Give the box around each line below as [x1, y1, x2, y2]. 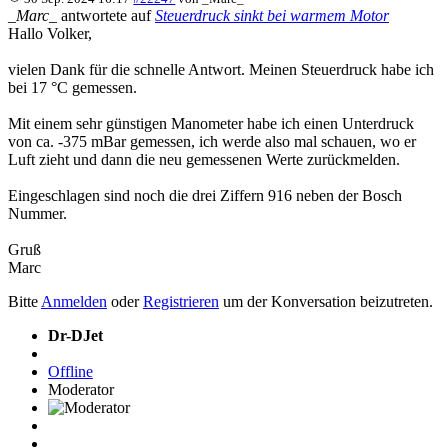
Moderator [48, 381, 114, 399]
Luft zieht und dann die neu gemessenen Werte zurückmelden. [8, 151, 400, 169]
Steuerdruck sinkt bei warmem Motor [155, 7, 389, 25]
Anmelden [41, 293, 107, 311]
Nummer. [8, 205, 67, 223]
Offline [48, 363, 93, 381]
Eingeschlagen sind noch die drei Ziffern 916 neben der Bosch [8, 187, 402, 205]
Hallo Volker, [8, 25, 92, 43]
